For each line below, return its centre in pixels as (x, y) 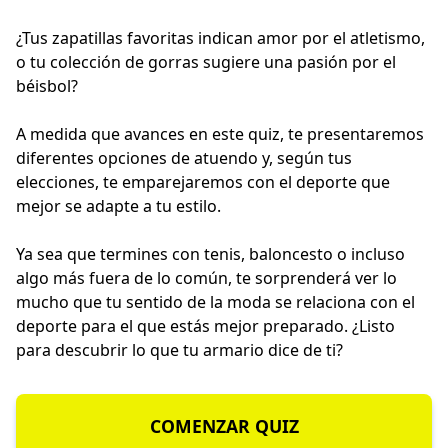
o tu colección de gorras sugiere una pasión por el (206, 62)
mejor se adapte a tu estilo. (118, 206)
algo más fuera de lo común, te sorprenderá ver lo (206, 278)
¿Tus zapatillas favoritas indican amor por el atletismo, (220, 38)
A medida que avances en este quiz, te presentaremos (220, 134)
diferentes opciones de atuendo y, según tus (184, 158)
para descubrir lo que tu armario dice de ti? (179, 350)
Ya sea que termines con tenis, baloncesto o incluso (210, 254)
